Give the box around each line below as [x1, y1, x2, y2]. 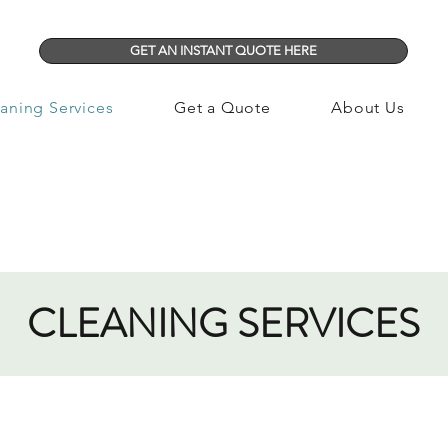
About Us [331, 98, 405, 117]
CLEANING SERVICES [26, 295, 420, 352]
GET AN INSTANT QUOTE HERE [130, 43, 317, 58]
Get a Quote [173, 98, 271, 117]
